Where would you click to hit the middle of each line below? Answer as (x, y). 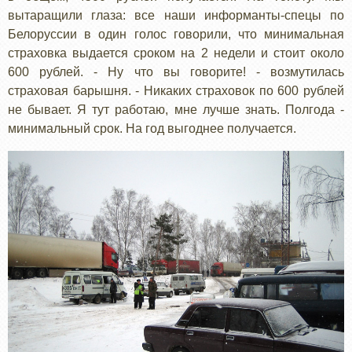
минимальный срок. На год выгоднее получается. (152, 128)
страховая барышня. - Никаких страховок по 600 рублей (176, 90)
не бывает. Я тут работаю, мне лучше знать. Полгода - (176, 109)
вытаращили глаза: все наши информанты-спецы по (176, 15)
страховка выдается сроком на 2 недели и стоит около (176, 53)
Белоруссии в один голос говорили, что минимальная (176, 34)
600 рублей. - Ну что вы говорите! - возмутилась (176, 71)
